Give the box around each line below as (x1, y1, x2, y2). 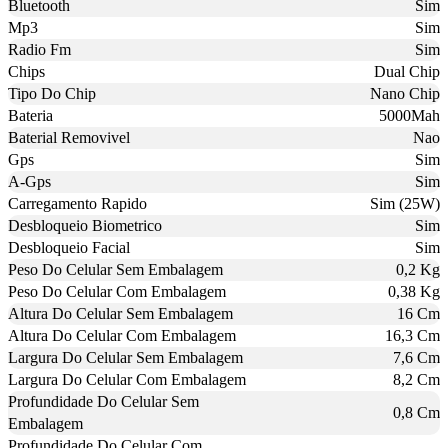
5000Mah (379, 106, 440, 124)
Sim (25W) (370, 194, 440, 212)
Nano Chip (370, 84, 440, 102)
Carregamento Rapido (8, 194, 147, 212)
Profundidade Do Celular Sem (8, 392, 199, 410)
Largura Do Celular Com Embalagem (8, 370, 246, 388)
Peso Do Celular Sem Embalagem (8, 260, 223, 278)
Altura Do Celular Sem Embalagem (8, 304, 233, 322)
